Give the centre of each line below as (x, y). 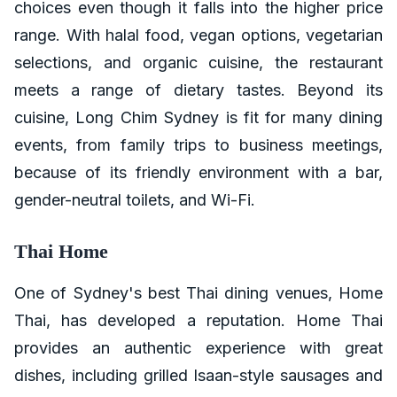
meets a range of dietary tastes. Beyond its (198, 90)
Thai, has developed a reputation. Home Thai (198, 320)
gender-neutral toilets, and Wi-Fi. (135, 200)
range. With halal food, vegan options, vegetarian (198, 35)
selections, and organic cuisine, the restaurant (198, 62)
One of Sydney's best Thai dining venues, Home (198, 293)
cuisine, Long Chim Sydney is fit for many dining (198, 117)
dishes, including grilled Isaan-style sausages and (198, 375)
